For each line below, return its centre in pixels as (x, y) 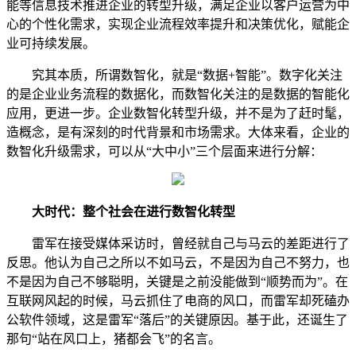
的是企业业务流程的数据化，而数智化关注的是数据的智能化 (178, 95)
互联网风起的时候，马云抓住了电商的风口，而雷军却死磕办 (178, 301)
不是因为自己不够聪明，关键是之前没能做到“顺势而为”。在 (177, 282)
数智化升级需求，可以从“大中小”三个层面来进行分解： (164, 152)
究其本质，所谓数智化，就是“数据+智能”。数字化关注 (174, 75)
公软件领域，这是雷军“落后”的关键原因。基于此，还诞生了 (177, 320)
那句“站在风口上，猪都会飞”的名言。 (114, 339)
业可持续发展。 (51, 44)
